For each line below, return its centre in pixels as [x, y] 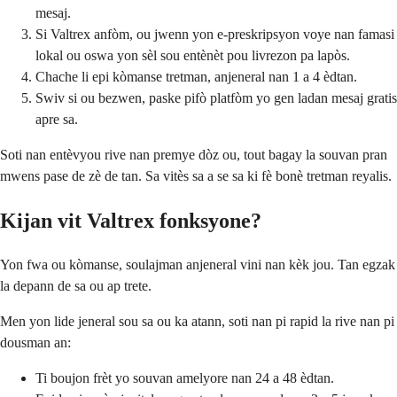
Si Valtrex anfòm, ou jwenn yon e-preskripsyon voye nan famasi [215, 35]
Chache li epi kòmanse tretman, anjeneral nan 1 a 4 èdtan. [196, 77]
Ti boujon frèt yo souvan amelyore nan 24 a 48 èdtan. [185, 378]
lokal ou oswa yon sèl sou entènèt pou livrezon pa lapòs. [193, 56]
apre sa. [57, 120]
